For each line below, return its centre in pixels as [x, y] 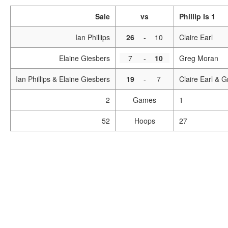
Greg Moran [199, 58]
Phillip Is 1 [197, 16]
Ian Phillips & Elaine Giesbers [63, 79]
